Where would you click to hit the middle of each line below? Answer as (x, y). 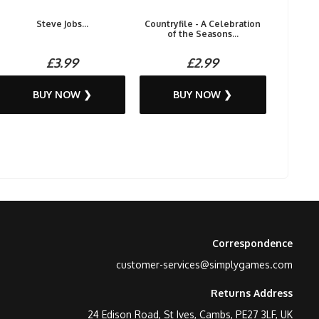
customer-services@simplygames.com (204, 265)
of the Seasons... (203, 34)
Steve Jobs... (62, 24)
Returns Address (252, 293)
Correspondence (252, 243)
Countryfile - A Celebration (203, 24)
